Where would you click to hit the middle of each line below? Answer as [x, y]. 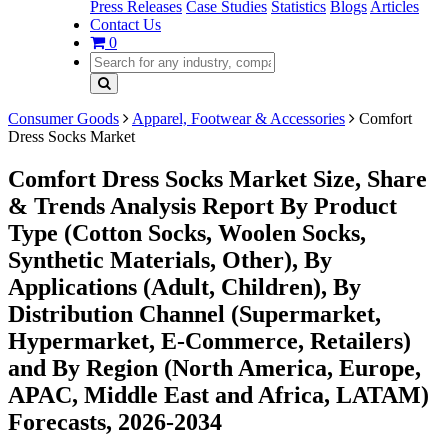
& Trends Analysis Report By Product [202, 205]
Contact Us [125, 24]
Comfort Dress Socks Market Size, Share [217, 178]
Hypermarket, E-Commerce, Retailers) [209, 340]
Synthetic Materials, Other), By [170, 259]
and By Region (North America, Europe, [214, 367]
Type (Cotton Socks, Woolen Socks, [187, 232]
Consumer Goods [63, 118]
